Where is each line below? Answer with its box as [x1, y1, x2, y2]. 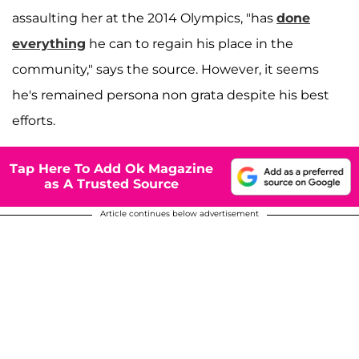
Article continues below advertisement [100, 208, 259, 219]
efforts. [12, 112, 58, 128]
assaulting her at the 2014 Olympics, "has [12, 10, 276, 26]
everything [12, 35, 86, 51]
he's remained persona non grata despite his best [12, 87, 329, 103]
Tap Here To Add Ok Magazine [10, 161, 213, 177]
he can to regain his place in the [86, 35, 293, 51]
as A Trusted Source [44, 176, 179, 192]
